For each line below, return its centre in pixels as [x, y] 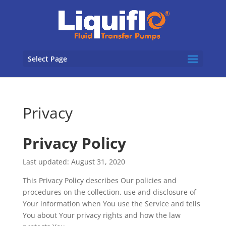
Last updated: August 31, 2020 [74, 162]
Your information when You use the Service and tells [111, 204]
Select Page [47, 59]
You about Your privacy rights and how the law [101, 215]
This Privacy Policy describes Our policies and [99, 180]
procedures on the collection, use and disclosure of [109, 192]
